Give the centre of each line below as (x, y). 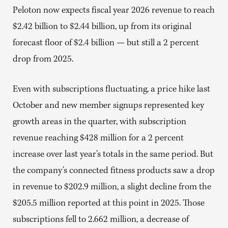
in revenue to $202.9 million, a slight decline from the (112, 187)
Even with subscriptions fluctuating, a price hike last (111, 90)
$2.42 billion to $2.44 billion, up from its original (102, 27)
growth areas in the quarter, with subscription (99, 122)
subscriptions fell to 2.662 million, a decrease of (101, 220)
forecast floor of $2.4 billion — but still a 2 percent (106, 43)
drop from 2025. (43, 60)
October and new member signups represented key (108, 106)
